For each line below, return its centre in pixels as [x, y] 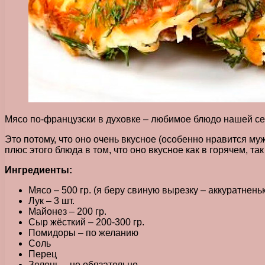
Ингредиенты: [38, 170]
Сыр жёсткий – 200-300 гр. [86, 222]
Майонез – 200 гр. [67, 211]
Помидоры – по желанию [83, 232]
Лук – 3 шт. [51, 201]
